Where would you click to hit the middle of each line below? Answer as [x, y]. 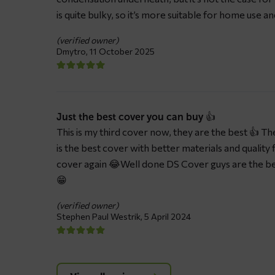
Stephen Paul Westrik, [100, 217]
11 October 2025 [122, 52]
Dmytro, [73, 52]
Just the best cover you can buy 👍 [136, 117]
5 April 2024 [168, 217]
